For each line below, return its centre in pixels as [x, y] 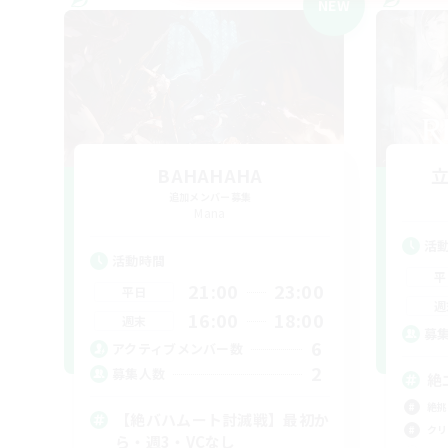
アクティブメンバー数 [177, 348]
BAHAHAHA [210, 175]
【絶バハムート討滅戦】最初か [222, 419]
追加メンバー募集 [210, 196]
